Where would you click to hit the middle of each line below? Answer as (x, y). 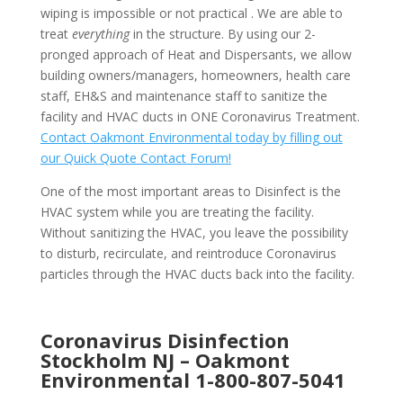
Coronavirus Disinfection (165, 340)
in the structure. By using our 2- (224, 34)
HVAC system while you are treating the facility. (177, 212)
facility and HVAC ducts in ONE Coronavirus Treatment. (200, 117)
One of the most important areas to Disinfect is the (190, 192)
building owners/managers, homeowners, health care (195, 76)
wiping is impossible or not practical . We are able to (191, 13)
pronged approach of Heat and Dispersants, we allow (196, 55)
